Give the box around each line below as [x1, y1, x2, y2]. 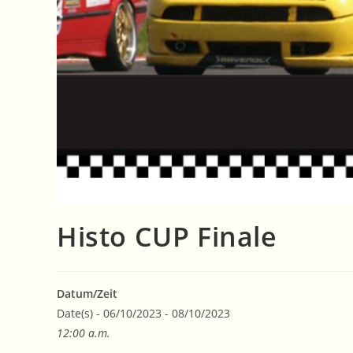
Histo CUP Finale [57, 218, 277, 255]
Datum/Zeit [57, 286, 117, 302]
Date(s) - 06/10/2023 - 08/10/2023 [57, 306, 230, 321]
